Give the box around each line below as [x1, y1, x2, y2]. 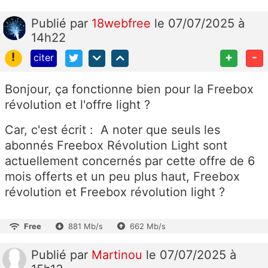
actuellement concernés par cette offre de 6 [5, 153, 255, 168]
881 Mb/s [68, 221, 103, 231]
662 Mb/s [130, 221, 166, 231]
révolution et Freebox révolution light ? [5, 184, 225, 199]
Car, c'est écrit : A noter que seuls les [5, 122, 220, 137]
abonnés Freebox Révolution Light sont [5, 138, 227, 153]
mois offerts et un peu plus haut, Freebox [5, 169, 240, 184]
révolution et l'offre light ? [5, 97, 150, 112]
